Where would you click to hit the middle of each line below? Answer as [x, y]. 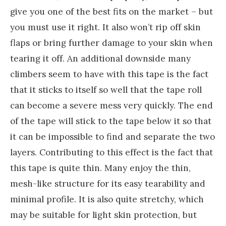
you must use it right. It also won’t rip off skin [105, 27]
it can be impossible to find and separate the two [112, 136]
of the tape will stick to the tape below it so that [111, 121]
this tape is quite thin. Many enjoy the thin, [100, 168]
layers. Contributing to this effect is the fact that [111, 152]
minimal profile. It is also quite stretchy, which [107, 199]
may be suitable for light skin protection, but [103, 215]
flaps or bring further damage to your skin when [111, 43]
